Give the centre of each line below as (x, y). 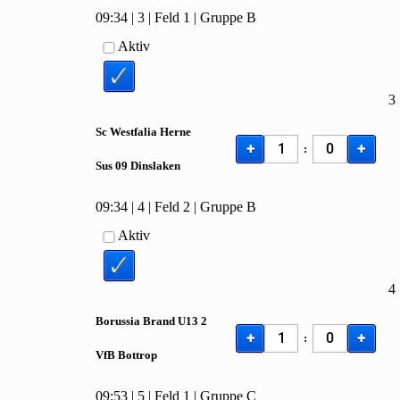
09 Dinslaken (148, 165)
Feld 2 (173, 207)
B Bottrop (133, 354)
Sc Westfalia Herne (144, 131)
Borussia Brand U (141, 321)
